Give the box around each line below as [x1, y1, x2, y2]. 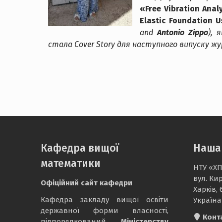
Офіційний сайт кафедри [41, 178, 132, 188]
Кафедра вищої [41, 142, 119, 155]
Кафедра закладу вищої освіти [41, 195, 168, 205]
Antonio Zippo [157, 28, 208, 37]
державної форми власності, [41, 206, 168, 216]
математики [41, 157, 101, 170]
